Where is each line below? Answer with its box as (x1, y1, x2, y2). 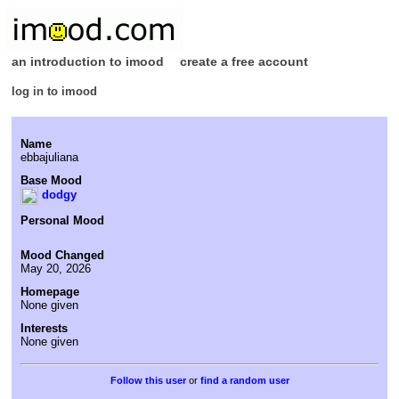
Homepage (20, 285, 79, 299)
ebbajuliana (20, 151, 78, 165)
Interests (20, 321, 68, 335)
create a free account (180, 54, 308, 69)
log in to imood (12, 84, 97, 98)
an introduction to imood (12, 54, 164, 69)
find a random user (199, 375, 289, 387)
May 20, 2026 (20, 262, 91, 276)
